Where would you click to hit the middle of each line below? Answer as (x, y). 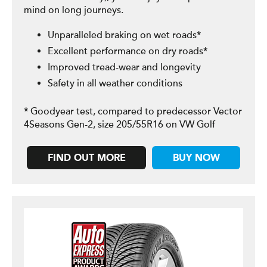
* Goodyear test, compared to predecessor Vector (133, 111)
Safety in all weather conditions (115, 83)
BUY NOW (196, 159)
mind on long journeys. (74, 10)
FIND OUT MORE (86, 159)
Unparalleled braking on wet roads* (124, 35)
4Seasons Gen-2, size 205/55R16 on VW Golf (119, 125)
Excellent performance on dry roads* (128, 51)
